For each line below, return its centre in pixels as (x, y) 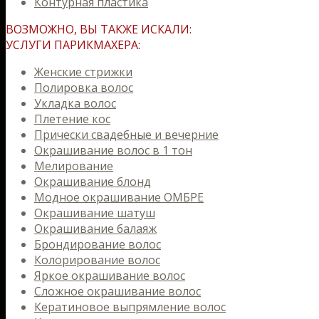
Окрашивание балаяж (95, 229)
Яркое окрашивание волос (110, 276)
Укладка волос (75, 103)
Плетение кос (72, 119)
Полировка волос (84, 88)
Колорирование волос (97, 260)
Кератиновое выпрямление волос (130, 307)
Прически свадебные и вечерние (126, 135)
